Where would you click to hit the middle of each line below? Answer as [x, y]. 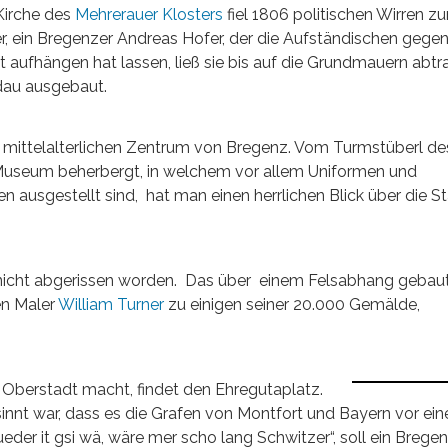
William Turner [111, 304]
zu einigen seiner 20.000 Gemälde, [294, 304]
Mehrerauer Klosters [149, 14]
